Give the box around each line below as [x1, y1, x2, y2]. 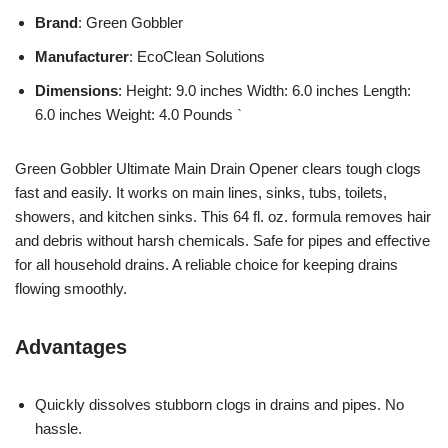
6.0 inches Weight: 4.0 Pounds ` [35, 105, 242, 123]
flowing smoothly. [15, 279, 127, 297]
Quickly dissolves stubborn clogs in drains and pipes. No [35, 395, 404, 413]
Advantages [15, 335, 127, 358]
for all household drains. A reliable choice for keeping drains [15, 255, 398, 273]
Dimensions [35, 81, 118, 99]
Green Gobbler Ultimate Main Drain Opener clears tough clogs [15, 159, 421, 177]
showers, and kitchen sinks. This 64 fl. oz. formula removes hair [15, 207, 431, 225]
